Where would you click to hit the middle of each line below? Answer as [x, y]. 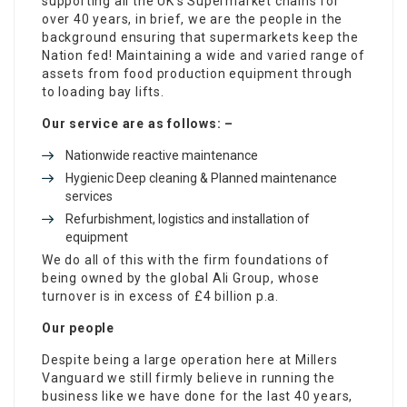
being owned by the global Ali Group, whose [181, 278]
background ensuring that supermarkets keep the [200, 37]
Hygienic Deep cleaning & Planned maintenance [201, 178]
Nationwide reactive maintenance [162, 155]
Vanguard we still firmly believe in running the [189, 377]
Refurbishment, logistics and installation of [188, 218]
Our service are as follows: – [138, 123]
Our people [78, 328]
